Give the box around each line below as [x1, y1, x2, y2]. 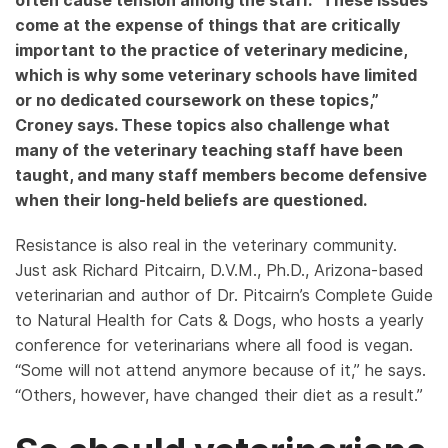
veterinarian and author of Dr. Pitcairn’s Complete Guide [15, 286, 433, 306]
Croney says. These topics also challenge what [15, 116, 390, 136]
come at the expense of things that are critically [15, 16, 400, 36]
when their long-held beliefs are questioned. [15, 191, 371, 211]
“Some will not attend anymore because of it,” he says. [15, 361, 426, 381]
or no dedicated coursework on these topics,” [15, 91, 379, 111]
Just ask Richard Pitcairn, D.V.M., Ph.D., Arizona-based [15, 261, 424, 281]
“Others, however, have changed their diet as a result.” [15, 386, 423, 406]
